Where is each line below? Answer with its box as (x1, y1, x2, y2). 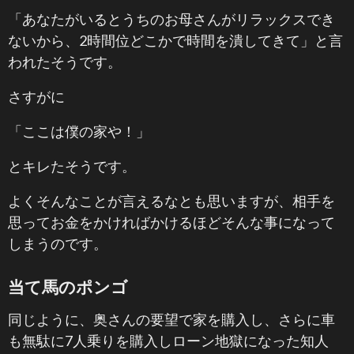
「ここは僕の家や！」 (8, 122, 150, 140)
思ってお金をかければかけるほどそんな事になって (8, 213, 335, 231)
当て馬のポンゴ (8, 277, 128, 296)
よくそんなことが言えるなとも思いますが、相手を (8, 192, 335, 209)
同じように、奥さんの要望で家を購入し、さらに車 (8, 311, 335, 328)
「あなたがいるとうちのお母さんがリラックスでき (8, 10, 335, 28)
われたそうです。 (8, 53, 122, 70)
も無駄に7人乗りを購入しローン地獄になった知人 (8, 332, 329, 349)
